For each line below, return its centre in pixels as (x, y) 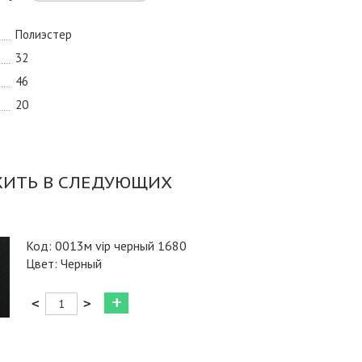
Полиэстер (44, 34)
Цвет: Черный (64, 263)
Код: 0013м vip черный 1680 (106, 246)
